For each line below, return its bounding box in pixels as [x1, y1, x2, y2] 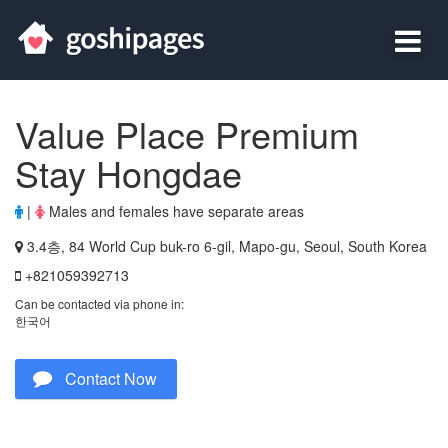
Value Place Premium [15, 108, 359, 159]
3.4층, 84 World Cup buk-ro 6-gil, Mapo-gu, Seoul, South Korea [23, 236, 427, 256]
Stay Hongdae [15, 147, 242, 198]
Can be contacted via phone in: [15, 295, 184, 312]
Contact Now [65, 367, 157, 390]
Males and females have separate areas [45, 201, 304, 221]
